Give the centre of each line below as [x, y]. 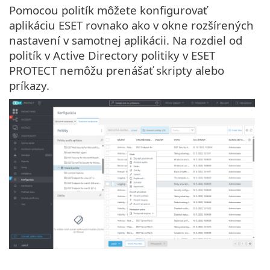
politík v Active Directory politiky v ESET [112, 55]
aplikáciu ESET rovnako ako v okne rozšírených [131, 25]
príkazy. [29, 86]
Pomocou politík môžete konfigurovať [108, 10]
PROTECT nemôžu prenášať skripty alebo [117, 71]
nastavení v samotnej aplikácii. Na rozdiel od [126, 40]
